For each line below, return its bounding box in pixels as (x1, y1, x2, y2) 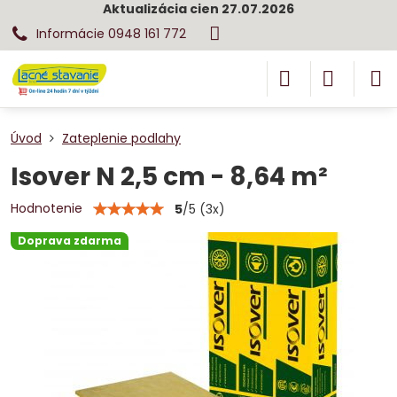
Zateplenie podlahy (62, 129, 181, 147)
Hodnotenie (11, 199, 82, 217)
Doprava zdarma (18, 233, 121, 248)
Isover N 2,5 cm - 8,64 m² (11, 160, 328, 194)
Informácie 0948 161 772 (36, 25, 186, 43)
